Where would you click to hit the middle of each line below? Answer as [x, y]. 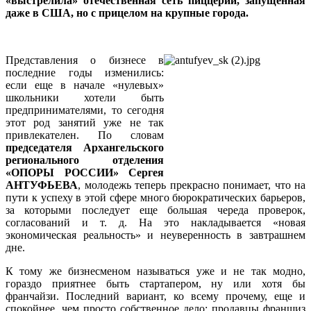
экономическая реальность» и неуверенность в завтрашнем [155, 235]
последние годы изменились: [85, 72]
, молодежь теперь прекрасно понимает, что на [192, 185]
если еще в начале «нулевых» [85, 85]
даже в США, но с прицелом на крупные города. [127, 12]
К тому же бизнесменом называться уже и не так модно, [155, 271]
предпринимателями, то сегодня [85, 110]
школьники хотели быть [85, 97]
